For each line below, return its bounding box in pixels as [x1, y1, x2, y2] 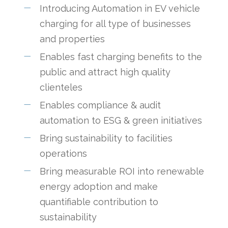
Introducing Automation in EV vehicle [40, 3, 201, 14]
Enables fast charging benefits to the [40, 51, 203, 62]
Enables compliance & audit [40, 99, 161, 110]
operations [40, 148, 88, 159]
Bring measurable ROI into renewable [40, 165, 205, 177]
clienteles [40, 81, 83, 93]
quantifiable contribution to [40, 196, 159, 207]
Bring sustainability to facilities [40, 132, 173, 144]
